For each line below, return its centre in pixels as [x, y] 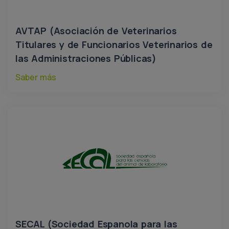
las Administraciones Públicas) [86, 58]
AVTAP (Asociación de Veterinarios [96, 31]
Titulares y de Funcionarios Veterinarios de [114, 44]
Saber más [36, 77]
